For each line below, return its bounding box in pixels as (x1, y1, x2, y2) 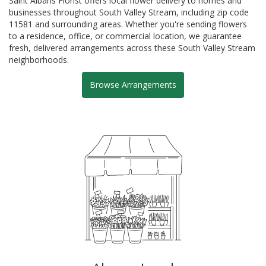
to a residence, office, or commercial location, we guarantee (9, 30, 242, 42)
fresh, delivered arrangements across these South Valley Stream (9, 42, 255, 53)
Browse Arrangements (90, 78, 176, 90)
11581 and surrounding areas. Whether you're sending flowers (9, 18, 247, 30)
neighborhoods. (9, 53, 69, 65)
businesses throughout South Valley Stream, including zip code (9, 6, 249, 18)
